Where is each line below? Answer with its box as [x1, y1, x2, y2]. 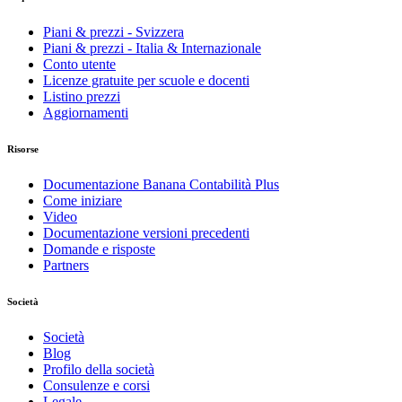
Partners [43, 257, 89, 273]
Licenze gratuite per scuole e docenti [43, 72, 249, 88]
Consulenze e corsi [43, 377, 150, 393]
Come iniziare [43, 192, 122, 208]
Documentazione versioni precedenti [43, 224, 249, 240]
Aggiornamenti [43, 104, 128, 120]
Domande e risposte [43, 240, 155, 257]
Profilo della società [43, 361, 154, 377]
